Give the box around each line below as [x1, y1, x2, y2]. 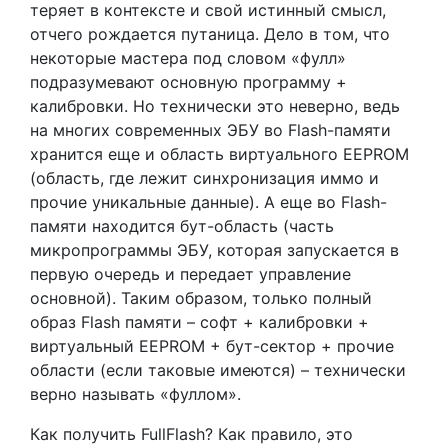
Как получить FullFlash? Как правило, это [30, 424, 353, 445]
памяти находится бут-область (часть [30, 216, 334, 237]
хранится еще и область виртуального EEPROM [30, 144, 409, 165]
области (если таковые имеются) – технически [30, 360, 406, 381]
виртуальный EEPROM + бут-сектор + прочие [30, 336, 394, 357]
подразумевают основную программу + [30, 72, 347, 93]
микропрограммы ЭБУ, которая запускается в [30, 240, 399, 261]
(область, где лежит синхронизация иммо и [30, 168, 379, 189]
